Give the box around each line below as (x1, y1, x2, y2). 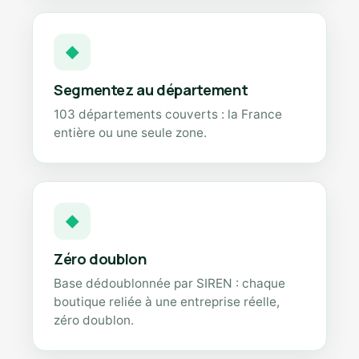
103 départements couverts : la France (54, 107, 282, 122)
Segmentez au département (54, 79, 248, 100)
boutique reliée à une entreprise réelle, (54, 294, 280, 309)
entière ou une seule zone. (54, 125, 207, 140)
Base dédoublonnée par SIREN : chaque (54, 276, 285, 291)
